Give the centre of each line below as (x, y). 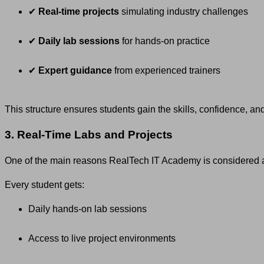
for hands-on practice (165, 41)
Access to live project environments (102, 239)
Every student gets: (44, 185)
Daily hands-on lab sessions (88, 209)
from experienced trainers (166, 70)
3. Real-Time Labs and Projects (89, 135)
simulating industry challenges (184, 11)
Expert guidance (75, 70)
